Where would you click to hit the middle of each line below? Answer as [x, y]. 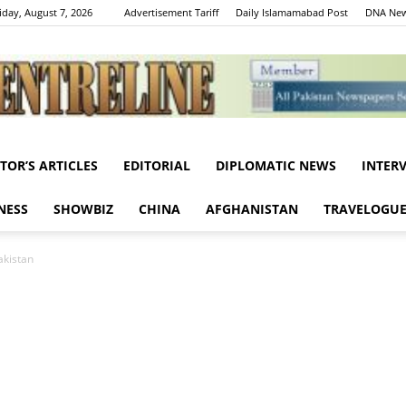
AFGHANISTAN [252, 209]
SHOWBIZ [83, 209]
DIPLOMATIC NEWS [276, 165]
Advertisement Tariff [171, 12]
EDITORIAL [157, 165]
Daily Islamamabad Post [292, 12]
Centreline [232, 176]
